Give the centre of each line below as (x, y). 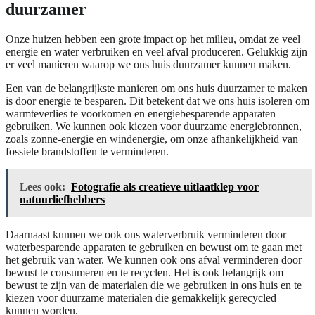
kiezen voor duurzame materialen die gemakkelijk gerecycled (141, 297)
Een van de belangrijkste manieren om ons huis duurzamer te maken (156, 88)
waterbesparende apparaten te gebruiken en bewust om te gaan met (154, 247)
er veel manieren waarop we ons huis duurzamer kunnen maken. (148, 64)
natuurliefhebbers (62, 199)
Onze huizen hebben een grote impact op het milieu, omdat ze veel (153, 39)
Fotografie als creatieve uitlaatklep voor (165, 186)
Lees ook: (43, 186)
